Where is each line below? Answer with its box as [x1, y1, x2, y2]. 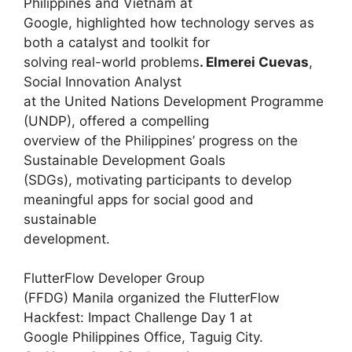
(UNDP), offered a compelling [24, 112, 209, 129]
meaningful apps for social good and [24, 191, 254, 207]
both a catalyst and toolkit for [24, 34, 210, 50]
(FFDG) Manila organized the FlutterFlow [24, 290, 280, 306]
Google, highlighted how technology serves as [24, 14, 314, 31]
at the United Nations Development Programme [24, 93, 324, 109]
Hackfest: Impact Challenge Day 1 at [24, 310, 252, 326]
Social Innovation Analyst [24, 73, 181, 90]
